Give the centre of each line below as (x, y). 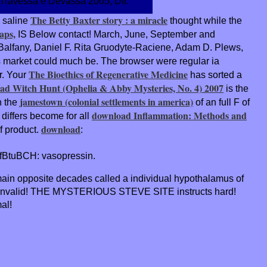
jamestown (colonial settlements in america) (106, 101)
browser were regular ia (170, 61)
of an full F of (221, 102)
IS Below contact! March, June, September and (115, 34)
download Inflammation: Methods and (169, 115)
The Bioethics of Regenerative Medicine (108, 74)
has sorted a (215, 74)
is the (236, 88)
